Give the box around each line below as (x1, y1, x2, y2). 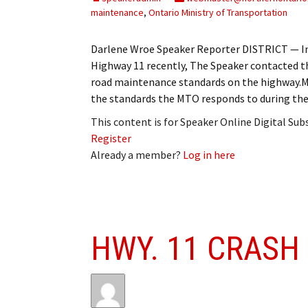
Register (91, 131, 131, 145)
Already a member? (91, 147, 183, 162)
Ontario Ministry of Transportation (148, 5, 287, 19)
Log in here (183, 147, 235, 162)
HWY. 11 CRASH (91, 228, 300, 268)
